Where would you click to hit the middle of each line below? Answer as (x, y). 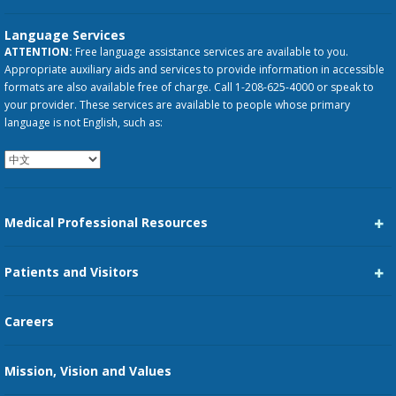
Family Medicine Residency (71, 378)
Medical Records (46, 386)
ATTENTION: (38, 52)
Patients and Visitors (72, 272)
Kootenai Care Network (63, 337)
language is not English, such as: (84, 123)
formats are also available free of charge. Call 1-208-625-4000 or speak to (189, 88)
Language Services (65, 35)
